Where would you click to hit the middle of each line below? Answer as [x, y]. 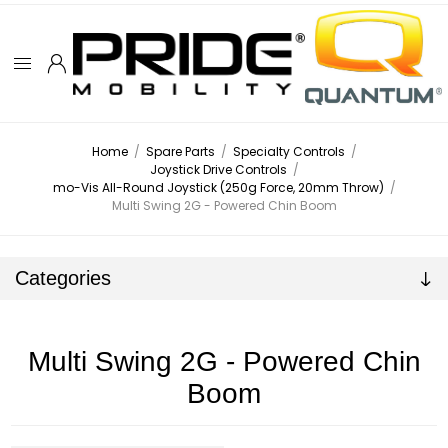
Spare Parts [180, 152]
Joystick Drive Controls [218, 170]
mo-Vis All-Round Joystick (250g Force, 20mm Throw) [218, 188]
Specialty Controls [288, 152]
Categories [63, 278]
